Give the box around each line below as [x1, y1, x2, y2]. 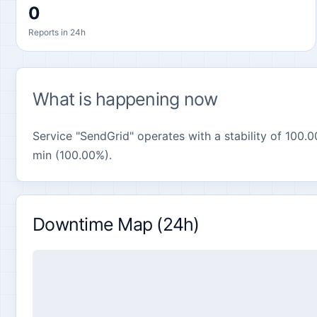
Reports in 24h [28, 27, 86, 38]
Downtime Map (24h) [33, 214, 200, 235]
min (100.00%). [33, 148, 112, 162]
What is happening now [33, 88, 218, 110]
